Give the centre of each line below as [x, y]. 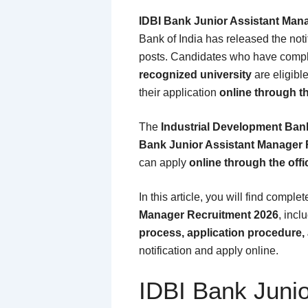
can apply [164, 162]
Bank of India [171, 38]
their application [179, 92]
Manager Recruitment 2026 [209, 214]
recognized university [195, 74]
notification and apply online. [209, 250]
